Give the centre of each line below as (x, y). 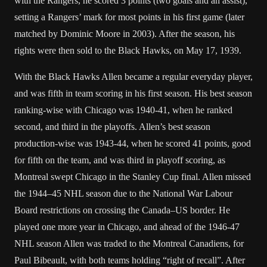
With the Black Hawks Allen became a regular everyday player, (133, 77)
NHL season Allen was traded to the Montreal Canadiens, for (129, 243)
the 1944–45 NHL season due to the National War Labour (123, 193)
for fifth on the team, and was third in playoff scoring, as (120, 160)
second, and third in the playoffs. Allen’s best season (112, 127)
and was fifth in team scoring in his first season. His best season (133, 93)
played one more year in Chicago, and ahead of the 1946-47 (127, 227)
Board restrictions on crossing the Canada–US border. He (122, 210)
